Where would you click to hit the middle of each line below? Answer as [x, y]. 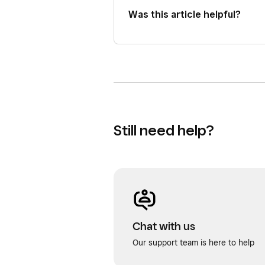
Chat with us [164, 226]
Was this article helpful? [185, 14]
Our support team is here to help [193, 243]
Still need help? [164, 130]
